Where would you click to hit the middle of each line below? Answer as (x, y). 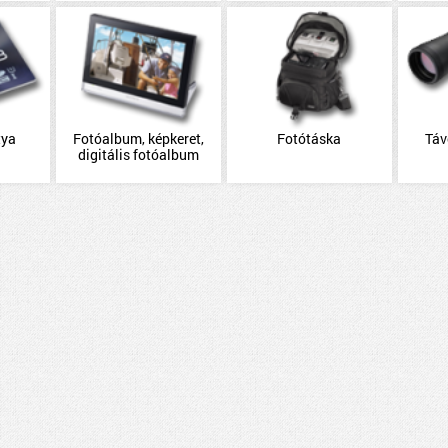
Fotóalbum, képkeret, (139, 138)
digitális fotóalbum (139, 154)
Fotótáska (309, 138)
